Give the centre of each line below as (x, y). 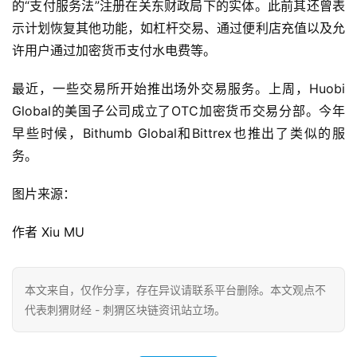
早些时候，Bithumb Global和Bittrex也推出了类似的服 (178, 133)
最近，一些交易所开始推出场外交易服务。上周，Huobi (178, 89)
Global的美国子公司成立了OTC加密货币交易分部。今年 (178, 111)
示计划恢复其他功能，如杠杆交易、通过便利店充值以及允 (178, 28)
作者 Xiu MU (48, 232)
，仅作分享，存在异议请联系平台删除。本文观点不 (198, 290)
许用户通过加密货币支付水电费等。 (114, 51)
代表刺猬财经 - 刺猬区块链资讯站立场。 (125, 310)
